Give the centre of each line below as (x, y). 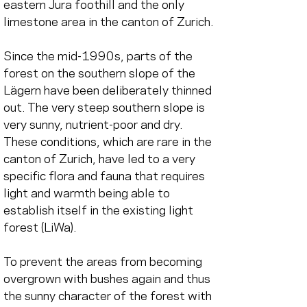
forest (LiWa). (40, 228)
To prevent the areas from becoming (104, 262)
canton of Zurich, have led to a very (101, 159)
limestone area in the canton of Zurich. (109, 22)
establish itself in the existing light (100, 211)
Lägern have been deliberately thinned (109, 91)
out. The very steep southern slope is (106, 108)
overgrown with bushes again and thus (108, 279)
